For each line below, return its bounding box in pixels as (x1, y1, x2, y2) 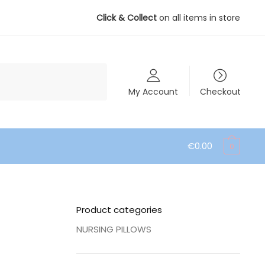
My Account (128, 85, 179, 98)
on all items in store (157, 11, 241, 24)
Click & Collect (96, 11, 157, 24)
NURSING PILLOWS (76, 222, 151, 235)
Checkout (199, 85, 241, 98)
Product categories (76, 203, 162, 216)
